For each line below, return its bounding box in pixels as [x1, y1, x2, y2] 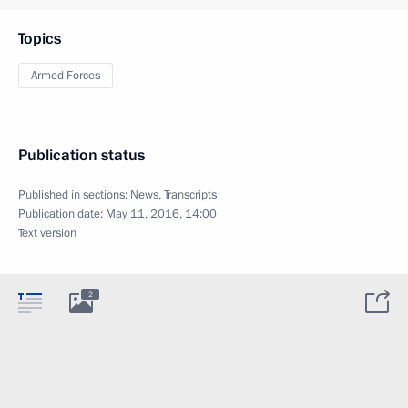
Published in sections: [18, 186, 130, 203]
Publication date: [18, 205, 106, 222]
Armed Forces [31, 66, 100, 84]
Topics [18, 27, 61, 49]
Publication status [18, 144, 145, 166]
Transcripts [164, 186, 217, 203]
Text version [18, 224, 76, 241]
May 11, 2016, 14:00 [106, 205, 217, 222]
